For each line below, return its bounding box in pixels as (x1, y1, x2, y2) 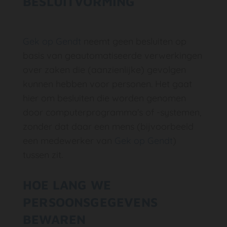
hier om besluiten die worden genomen (23, 92, 186, 104)
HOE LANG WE (23, 177, 111, 192)
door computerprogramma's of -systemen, (23, 106, 201, 118)
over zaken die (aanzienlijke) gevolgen (23, 64, 186, 75)
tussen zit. (23, 149, 63, 161)
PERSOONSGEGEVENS (23, 195, 158, 209)
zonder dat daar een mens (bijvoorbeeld (23, 121, 194, 132)
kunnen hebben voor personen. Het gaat (23, 78, 192, 90)
